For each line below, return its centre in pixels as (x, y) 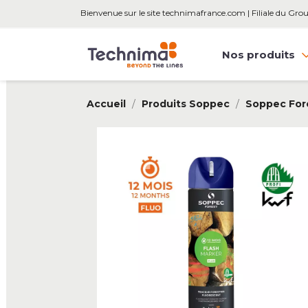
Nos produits (260, 54)
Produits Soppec (186, 104)
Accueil (106, 104)
